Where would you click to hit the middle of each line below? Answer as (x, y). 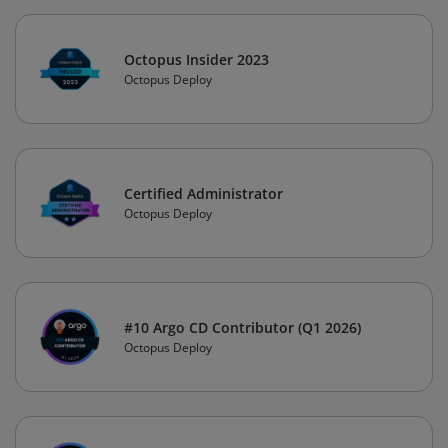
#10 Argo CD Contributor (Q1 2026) (242, 328)
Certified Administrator (203, 194)
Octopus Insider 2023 (196, 60)
